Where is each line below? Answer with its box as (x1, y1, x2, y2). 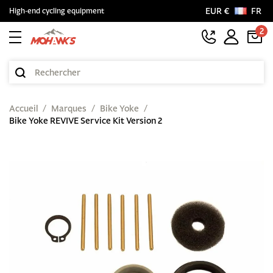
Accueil (9, 103, 38, 114)
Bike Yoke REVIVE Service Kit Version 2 (9, 115, 162, 126)
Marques (51, 103, 87, 114)
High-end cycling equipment (9, 6, 104, 15)
